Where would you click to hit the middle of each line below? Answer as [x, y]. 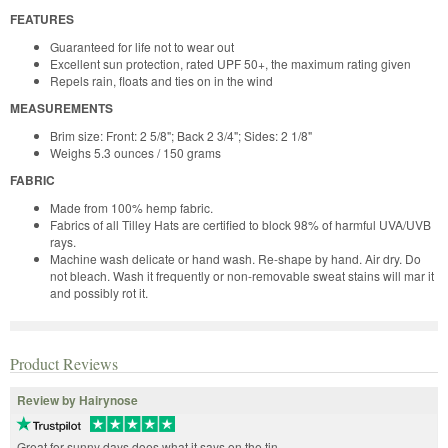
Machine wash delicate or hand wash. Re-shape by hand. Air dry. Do [235, 258]
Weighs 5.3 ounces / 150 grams [135, 152]
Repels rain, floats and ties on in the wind [161, 80]
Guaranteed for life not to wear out [142, 46]
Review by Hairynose [77, 399]
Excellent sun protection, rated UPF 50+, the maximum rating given [230, 63]
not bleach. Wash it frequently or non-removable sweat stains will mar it [242, 275]
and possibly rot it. [99, 292]
